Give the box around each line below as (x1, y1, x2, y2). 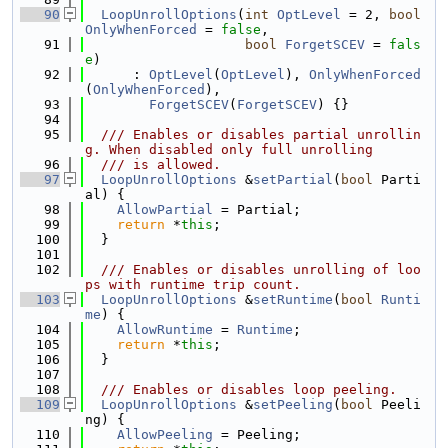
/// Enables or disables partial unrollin (85, 127, 421, 142)
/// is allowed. (85, 157, 221, 172)
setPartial (253, 172, 333, 187)
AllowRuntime (117, 322, 213, 337)
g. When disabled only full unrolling (85, 142, 373, 157)
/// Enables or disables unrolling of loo (85, 262, 421, 277)
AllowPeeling (117, 427, 213, 442)
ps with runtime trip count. (85, 277, 301, 292)
